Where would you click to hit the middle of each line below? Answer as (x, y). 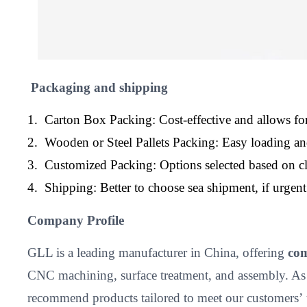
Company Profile (76, 220)
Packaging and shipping (98, 88)
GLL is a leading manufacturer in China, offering (158, 253)
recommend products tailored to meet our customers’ (165, 298)
